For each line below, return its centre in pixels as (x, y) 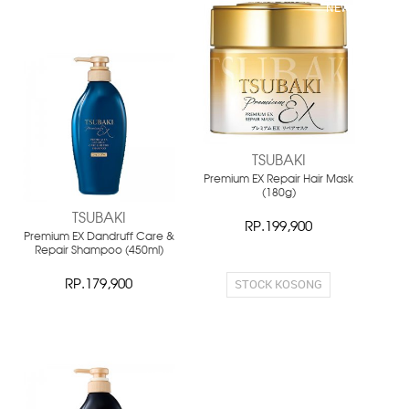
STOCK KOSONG (279, 284)
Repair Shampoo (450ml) (99, 252)
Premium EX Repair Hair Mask (279, 180)
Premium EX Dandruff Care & (99, 238)
